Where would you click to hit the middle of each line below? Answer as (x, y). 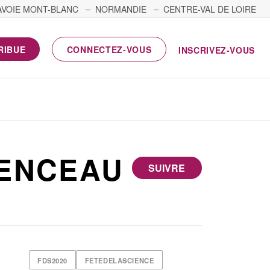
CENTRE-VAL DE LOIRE (210, 9)
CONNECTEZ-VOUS (109, 49)
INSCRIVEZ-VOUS (217, 50)
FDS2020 (52, 260)
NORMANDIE (121, 9)
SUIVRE (167, 168)
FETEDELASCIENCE (119, 260)
